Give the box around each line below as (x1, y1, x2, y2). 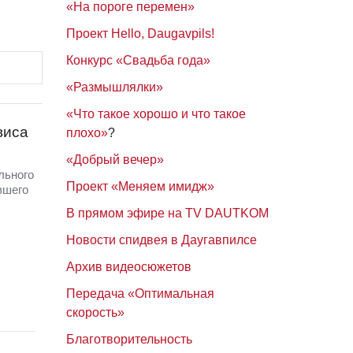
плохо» (65, 126, 108, 139)
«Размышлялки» (65, 80, 163, 94)
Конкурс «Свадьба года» (65, 54, 210, 67)
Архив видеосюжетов (65, 260, 191, 273)
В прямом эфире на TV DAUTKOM (65, 206, 269, 220)
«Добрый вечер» (65, 153, 164, 166)
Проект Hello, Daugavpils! (65, 27, 214, 40)
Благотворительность (65, 333, 192, 346)
